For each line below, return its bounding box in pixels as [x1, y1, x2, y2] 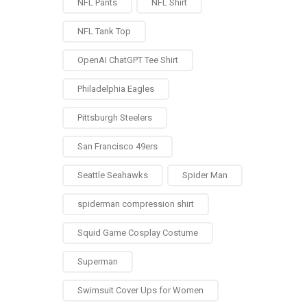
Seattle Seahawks [77, 170, 148, 180]
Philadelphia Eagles [77, 84, 154, 94]
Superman [77, 256, 118, 267]
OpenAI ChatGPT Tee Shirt [77, 55, 178, 65]
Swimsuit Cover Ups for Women [77, 285, 204, 295]
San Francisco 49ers [77, 141, 158, 151]
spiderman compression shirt [77, 199, 194, 209]
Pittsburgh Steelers [77, 112, 152, 123]
